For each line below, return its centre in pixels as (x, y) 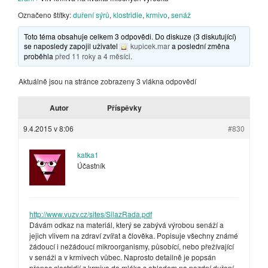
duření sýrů (91, 15)
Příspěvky (124, 107)
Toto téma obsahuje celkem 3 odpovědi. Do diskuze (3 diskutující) (130, 36)
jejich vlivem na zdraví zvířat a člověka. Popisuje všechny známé (134, 235)
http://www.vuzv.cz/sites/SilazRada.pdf (91, 214)
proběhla (40, 56)
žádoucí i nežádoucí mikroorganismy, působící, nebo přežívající (132, 246)
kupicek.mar (150, 46)
